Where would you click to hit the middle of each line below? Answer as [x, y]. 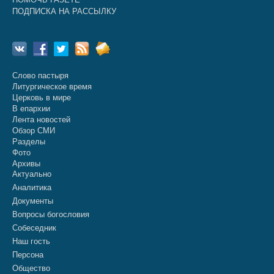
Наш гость [31, 242]
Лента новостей [41, 120]
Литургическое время [52, 87]
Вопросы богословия [51, 215]
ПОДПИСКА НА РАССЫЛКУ [64, 12]
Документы [33, 201]
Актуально [32, 174]
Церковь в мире [42, 98]
